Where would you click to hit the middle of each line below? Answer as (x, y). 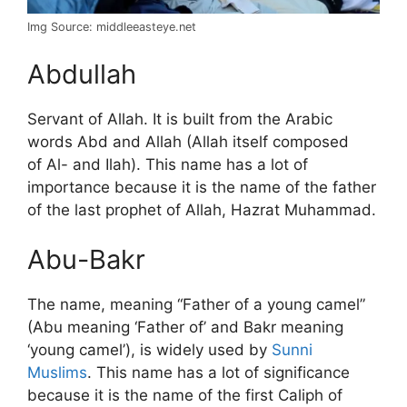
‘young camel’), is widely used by (149, 350)
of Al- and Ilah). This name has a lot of (168, 164)
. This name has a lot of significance (218, 373)
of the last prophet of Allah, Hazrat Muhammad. (202, 209)
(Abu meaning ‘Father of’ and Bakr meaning (185, 328)
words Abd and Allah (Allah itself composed (188, 141)
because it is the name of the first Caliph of (185, 396)
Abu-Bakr (86, 260)
